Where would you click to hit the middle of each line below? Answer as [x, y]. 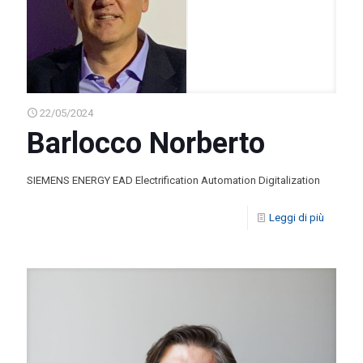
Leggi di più [297, 218]
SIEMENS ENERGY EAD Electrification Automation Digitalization [173, 181]
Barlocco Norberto [146, 144]
